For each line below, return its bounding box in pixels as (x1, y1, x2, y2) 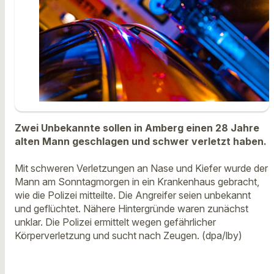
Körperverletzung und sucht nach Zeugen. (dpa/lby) (15, 229, 242, 242)
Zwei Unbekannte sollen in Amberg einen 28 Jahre (15, 121, 259, 134)
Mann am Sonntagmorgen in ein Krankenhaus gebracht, (15, 176, 259, 188)
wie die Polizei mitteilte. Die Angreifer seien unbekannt (15, 189, 251, 202)
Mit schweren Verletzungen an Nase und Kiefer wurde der (15, 162, 268, 175)
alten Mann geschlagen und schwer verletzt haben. (15, 135, 267, 147)
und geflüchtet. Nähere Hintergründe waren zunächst (15, 202, 248, 215)
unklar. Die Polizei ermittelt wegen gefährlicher (15, 216, 216, 229)
